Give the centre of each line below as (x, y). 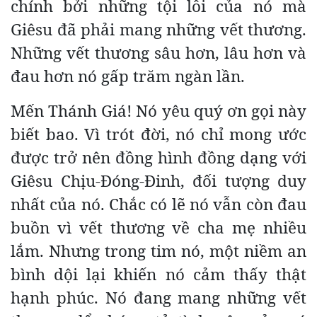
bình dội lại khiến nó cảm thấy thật (158, 274)
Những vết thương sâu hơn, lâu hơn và (158, 52)
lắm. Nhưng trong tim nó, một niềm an (158, 250)
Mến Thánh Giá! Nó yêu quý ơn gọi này (158, 110)
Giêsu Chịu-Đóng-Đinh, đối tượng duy (158, 180)
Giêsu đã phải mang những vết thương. (158, 29)
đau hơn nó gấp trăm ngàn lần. (128, 76)
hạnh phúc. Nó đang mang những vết (158, 297)
